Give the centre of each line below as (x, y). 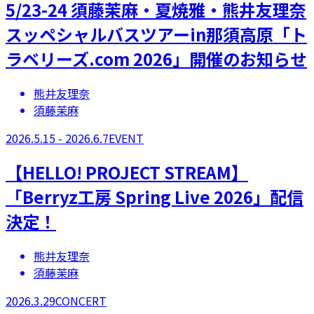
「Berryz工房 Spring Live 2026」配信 (155, 197)
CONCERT (81, 301)
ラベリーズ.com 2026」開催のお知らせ (156, 58)
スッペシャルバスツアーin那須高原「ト (156, 34)
